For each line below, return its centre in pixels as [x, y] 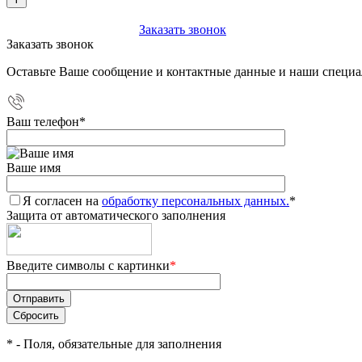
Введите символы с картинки [88, 265]
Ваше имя [34, 168]
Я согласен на [62, 201]
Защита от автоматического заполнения [116, 215]
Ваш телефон [43, 122]
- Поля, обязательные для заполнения [117, 344]
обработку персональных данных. [196, 201]
